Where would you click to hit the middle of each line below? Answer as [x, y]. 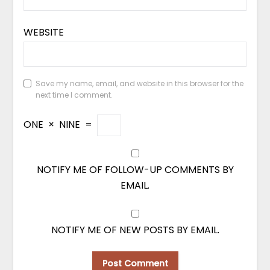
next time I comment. [74, 95]
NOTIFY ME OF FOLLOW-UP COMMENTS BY [135, 170]
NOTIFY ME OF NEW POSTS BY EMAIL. [135, 230]
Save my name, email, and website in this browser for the [139, 84]
